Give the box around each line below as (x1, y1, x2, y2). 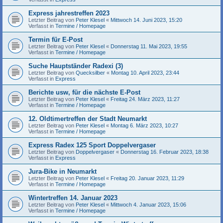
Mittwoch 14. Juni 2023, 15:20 (111, 16, 182, 23)
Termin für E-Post (28, 35, 83, 43)
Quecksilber (76, 69, 105, 76)
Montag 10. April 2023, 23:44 (111, 69, 179, 76)
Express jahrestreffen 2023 (28, 9, 110, 17)
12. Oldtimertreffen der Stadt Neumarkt (28, 114, 147, 122)
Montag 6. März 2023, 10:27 (111, 122, 178, 128)
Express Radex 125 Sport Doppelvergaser (28, 141, 156, 149)
